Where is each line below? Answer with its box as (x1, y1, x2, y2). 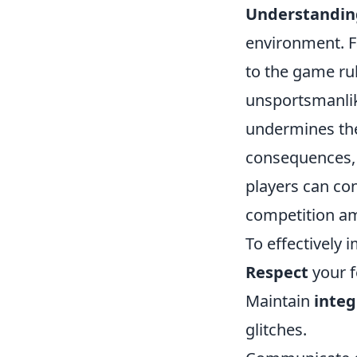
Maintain (245, 290, 314, 312)
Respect (245, 261, 308, 283)
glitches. (245, 319, 307, 340)
